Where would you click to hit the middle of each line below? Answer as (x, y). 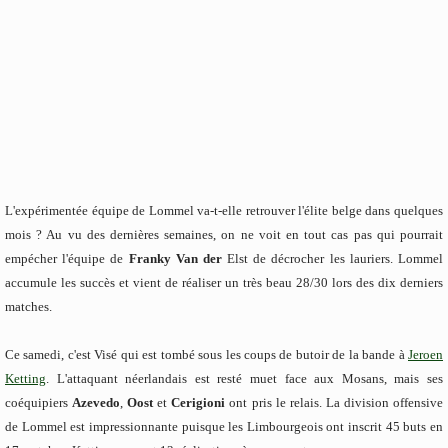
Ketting (25, 378)
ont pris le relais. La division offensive (336, 402)
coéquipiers (39, 402)
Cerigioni (200, 402)
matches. (28, 306)
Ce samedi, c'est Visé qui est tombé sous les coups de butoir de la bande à (206, 354)
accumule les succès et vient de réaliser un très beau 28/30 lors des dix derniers (224, 282)
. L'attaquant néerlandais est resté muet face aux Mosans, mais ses (244, 378)
